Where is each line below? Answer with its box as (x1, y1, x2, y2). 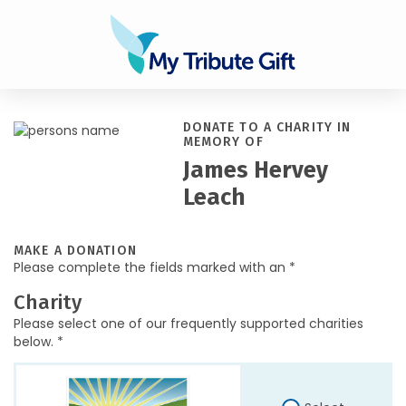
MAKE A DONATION (14, 243, 137, 258)
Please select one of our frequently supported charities (14, 314, 363, 333)
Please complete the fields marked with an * (14, 258, 295, 276)
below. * (14, 333, 63, 351)
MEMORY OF (182, 134, 264, 150)
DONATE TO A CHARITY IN (182, 120, 352, 135)
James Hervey (182, 157, 328, 184)
